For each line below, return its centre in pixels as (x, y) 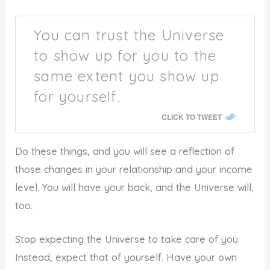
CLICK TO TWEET (191, 117)
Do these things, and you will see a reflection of (125, 151)
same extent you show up (127, 76)
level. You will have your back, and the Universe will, (135, 187)
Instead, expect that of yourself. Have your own (126, 257)
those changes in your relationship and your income (134, 169)
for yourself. (77, 97)
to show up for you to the (125, 56)
